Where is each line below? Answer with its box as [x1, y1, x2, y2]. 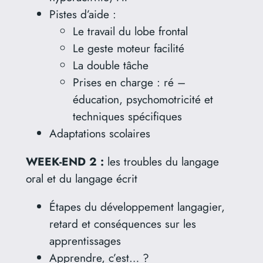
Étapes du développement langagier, [49, 198, 225, 215]
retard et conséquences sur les [49, 215, 196, 232]
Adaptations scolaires [49, 124, 150, 141]
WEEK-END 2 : [25, 153, 104, 170]
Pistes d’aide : [49, 5, 120, 22]
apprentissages [49, 232, 121, 249]
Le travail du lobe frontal [72, 22, 188, 39]
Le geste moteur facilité [72, 39, 184, 56]
